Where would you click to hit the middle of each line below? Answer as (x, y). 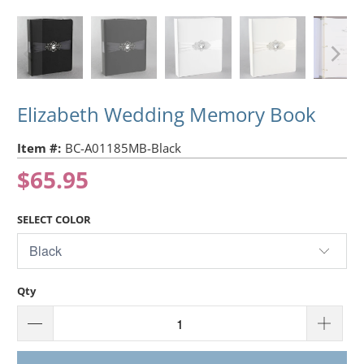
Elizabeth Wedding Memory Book (167, 114)
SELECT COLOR (54, 219)
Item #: (39, 147)
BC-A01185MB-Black (123, 147)
